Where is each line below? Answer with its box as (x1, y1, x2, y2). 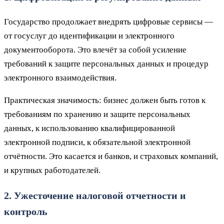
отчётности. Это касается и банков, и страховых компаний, (4, 151, 218, 161)
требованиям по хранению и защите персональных (4, 109, 190, 119)
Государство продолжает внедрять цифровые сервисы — (4, 16, 213, 26)
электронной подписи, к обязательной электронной (4, 137, 190, 147)
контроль (4, 205, 47, 217)
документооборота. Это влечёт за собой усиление (4, 44, 186, 54)
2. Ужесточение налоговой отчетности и (4, 189, 186, 201)
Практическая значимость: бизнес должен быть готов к (4, 95, 205, 105)
